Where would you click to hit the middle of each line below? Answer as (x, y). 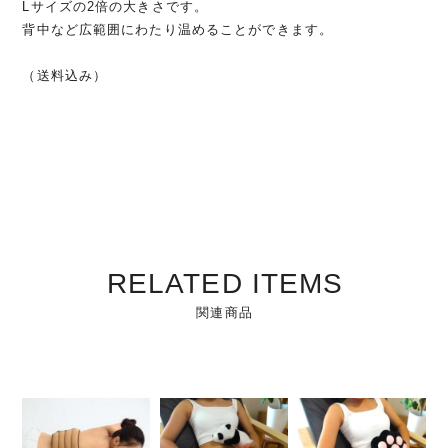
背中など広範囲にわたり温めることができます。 (178, 29)
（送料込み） (65, 75)
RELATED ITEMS (225, 283)
